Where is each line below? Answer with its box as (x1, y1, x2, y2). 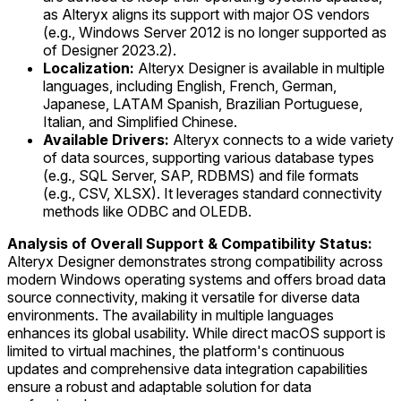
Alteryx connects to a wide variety (169, 130, 394, 149)
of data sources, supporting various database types (43, 148, 374, 166)
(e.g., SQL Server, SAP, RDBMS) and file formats (43, 166, 359, 184)
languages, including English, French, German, (43, 76, 337, 95)
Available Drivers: (43, 130, 169, 149)
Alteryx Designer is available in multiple (134, 58, 385, 77)
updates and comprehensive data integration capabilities (7, 359, 368, 378)
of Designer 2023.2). (43, 40, 176, 59)
